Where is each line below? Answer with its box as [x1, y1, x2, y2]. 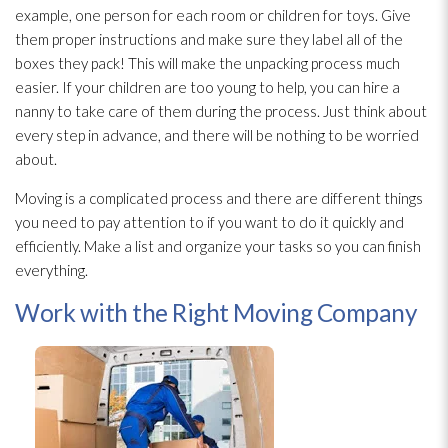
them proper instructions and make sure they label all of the [15, 30, 403, 49]
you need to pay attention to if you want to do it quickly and [15, 213, 404, 232]
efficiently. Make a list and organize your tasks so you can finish [15, 237, 421, 256]
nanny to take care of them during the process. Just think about [15, 102, 427, 121]
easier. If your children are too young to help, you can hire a [15, 78, 400, 97]
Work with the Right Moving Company [15, 298, 416, 328]
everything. [15, 261, 88, 280]
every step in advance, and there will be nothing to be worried [15, 126, 419, 145]
